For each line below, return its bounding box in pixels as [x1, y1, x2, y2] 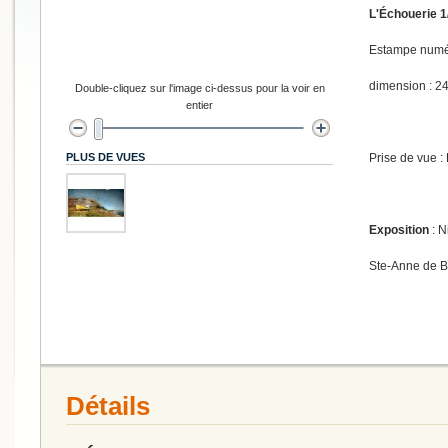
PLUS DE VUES [66, 150, 145, 163]
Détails [66, 391, 150, 420]
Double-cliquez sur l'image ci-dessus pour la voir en [74, 81, 325, 94]
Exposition [369, 222, 429, 237]
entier [186, 98, 213, 111]
